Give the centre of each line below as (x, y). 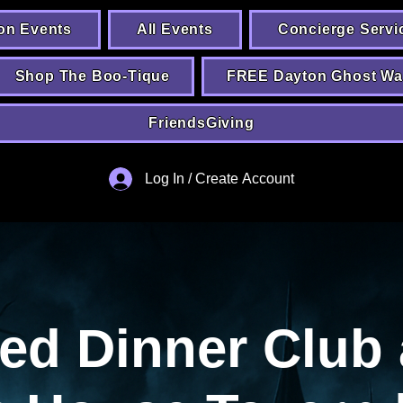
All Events (175, 29)
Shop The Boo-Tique (93, 76)
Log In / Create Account (219, 179)
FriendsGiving (201, 123)
